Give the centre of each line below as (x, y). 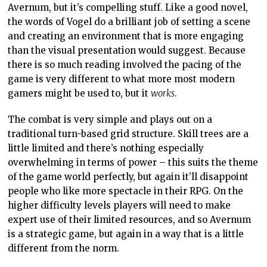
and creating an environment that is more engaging (126, 36)
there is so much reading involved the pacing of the (125, 64)
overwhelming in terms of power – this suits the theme (133, 162)
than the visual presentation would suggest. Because (127, 50)
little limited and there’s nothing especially (106, 148)
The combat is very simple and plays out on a (110, 119)
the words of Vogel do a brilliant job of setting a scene (129, 21)
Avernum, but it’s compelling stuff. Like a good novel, (128, 7)
